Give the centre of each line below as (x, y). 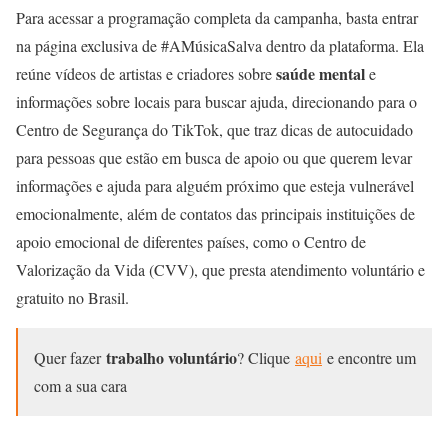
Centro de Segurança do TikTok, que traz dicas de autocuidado (214, 129)
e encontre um (369, 357)
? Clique (266, 357)
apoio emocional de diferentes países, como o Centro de (191, 241)
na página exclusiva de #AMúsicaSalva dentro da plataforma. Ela (220, 45)
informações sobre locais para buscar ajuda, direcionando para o (216, 101)
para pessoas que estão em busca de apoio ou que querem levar (214, 157)
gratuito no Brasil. (72, 297)
